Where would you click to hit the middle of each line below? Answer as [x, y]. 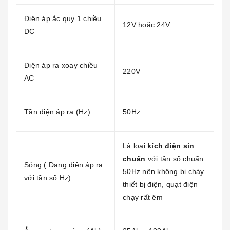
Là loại [135, 146]
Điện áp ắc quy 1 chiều [63, 18]
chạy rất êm [143, 197]
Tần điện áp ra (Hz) [57, 112]
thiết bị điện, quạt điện [160, 184]
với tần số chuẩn [175, 158]
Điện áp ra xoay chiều [61, 65]
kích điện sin [171, 146]
